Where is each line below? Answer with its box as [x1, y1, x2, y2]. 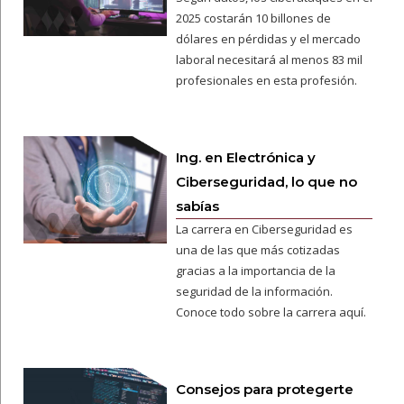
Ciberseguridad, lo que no [175, 173, 357, 190]
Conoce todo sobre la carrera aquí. [175, 304, 366, 320]
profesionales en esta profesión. [175, 72, 357, 88]
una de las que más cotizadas [175, 242, 340, 258]
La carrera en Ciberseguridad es [175, 221, 353, 237]
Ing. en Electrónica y [175, 149, 316, 166]
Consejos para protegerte [175, 381, 353, 398]
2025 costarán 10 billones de [175, 10, 331, 26]
